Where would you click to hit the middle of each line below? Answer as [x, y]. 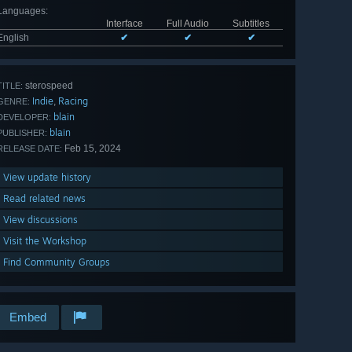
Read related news [44, 199]
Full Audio [187, 24]
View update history [47, 178]
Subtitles [251, 24]
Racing [73, 101]
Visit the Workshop [45, 241]
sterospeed [48, 86]
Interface [124, 24]
